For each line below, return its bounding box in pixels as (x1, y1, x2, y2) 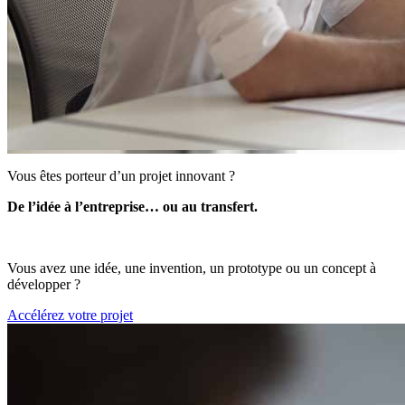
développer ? (7, 277, 80, 293)
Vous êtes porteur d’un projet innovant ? (7, 168, 235, 184)
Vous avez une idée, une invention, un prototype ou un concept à (7, 260, 376, 277)
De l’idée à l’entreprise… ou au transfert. (7, 199, 258, 215)
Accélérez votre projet (7, 307, 133, 324)
